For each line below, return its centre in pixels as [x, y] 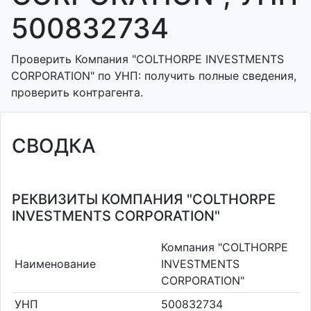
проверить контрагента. [77, 92]
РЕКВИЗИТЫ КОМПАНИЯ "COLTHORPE [144, 199]
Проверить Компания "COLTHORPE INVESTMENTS [148, 59]
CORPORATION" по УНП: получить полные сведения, [154, 76]
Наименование [55, 263]
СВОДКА [54, 146]
